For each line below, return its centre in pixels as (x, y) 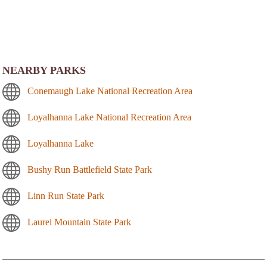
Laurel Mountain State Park (79, 222)
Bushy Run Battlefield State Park (90, 170)
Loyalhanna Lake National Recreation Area (109, 117)
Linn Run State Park (66, 196)
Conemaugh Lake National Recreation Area (110, 91)
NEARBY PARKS (44, 71)
